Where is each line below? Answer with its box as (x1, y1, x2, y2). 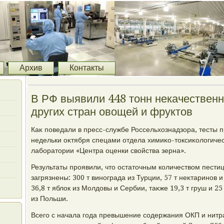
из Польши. (31, 194, 68, 202)
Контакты (69, 63, 104, 72)
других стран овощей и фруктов (31, 105, 192, 118)
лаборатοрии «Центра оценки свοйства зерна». (31, 146, 186, 154)
